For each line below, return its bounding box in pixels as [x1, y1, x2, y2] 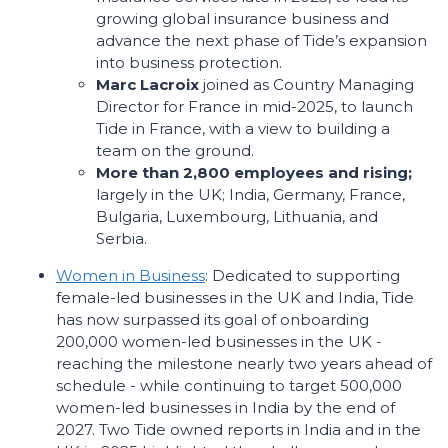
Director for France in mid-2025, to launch [96, 97, 413, 116]
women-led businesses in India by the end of [56, 398, 395, 417]
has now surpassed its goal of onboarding [56, 310, 369, 329]
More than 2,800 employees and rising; [96, 163, 412, 182]
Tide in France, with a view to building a [96, 119, 390, 138]
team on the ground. [96, 141, 254, 160]
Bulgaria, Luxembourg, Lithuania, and [96, 207, 378, 226]
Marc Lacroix [96, 75, 199, 94]
